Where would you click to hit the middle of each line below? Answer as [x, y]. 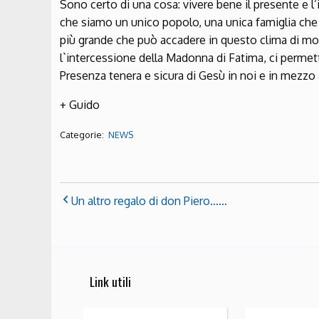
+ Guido [80, 104]
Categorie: [83, 134]
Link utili [110, 282]
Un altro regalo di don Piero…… [149, 200]
